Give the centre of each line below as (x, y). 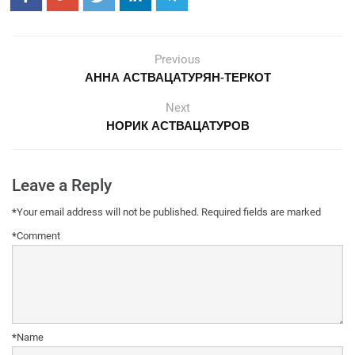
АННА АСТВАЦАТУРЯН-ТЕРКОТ (177, 78)
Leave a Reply (62, 185)
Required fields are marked (261, 212)
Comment (38, 236)
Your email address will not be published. (108, 212)
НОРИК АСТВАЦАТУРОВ (177, 126)
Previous (177, 60)
